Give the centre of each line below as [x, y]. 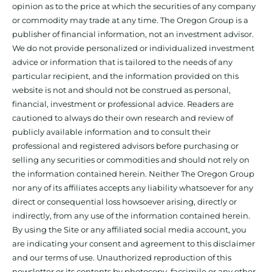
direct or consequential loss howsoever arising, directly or [124, 202]
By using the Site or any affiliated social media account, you [129, 230]
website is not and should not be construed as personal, [121, 90]
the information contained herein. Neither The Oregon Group [133, 174]
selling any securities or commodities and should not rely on [131, 160]
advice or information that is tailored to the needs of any [122, 62]
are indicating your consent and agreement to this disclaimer [134, 244]
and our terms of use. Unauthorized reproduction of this [122, 258]
